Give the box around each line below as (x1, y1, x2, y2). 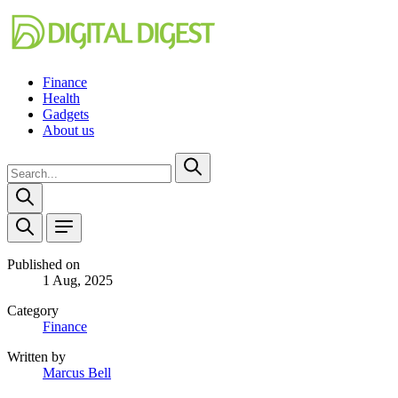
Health (43, 91, 80, 106)
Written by (7, 349, 66, 364)
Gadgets (43, 107, 89, 122)
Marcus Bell (43, 365, 111, 380)
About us (43, 123, 94, 138)
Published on (7, 257, 80, 272)
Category (7, 303, 59, 318)
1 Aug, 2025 (43, 273, 113, 288)
